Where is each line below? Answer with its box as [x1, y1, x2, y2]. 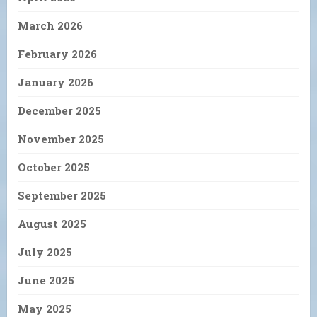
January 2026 [18, 74, 93, 89]
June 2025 [18, 272, 74, 287]
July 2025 [18, 244, 72, 259]
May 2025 [18, 301, 71, 316]
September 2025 [18, 188, 106, 202]
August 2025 [18, 216, 86, 231]
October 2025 [18, 159, 90, 174]
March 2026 [18, 18, 83, 33]
